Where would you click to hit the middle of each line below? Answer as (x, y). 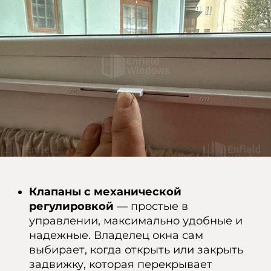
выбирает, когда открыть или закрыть (136, 250)
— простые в (151, 206)
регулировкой (71, 206)
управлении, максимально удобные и (136, 221)
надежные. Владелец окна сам (116, 235)
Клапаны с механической (105, 192)
